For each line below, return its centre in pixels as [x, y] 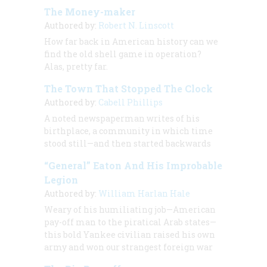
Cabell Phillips [131, 102]
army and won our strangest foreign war [128, 247]
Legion [61, 179]
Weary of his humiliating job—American [130, 209]
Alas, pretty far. [76, 66]
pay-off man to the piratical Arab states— [130, 222]
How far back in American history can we [131, 41]
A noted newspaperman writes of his [122, 118]
